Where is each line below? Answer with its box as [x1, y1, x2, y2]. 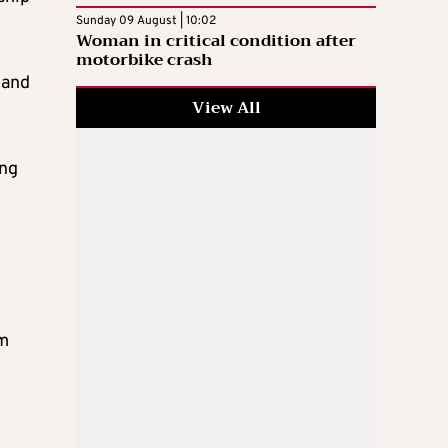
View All [191, 93, 261, 122]
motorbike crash [76, 45, 213, 74]
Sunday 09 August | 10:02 [76, 12, 216, 29]
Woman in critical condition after [76, 26, 356, 55]
